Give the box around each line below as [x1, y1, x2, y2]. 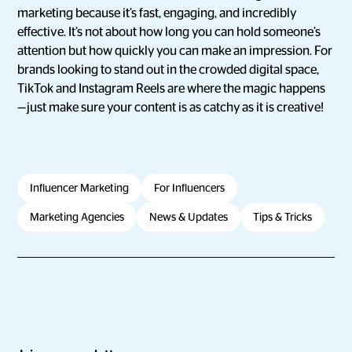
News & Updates [149, 211, 229, 222]
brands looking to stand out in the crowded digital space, [17, 64, 320, 76]
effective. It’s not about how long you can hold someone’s [17, 26, 321, 38]
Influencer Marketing [30, 182, 130, 193]
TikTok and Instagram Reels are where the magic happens [17, 82, 326, 95]
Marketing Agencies [30, 211, 125, 222]
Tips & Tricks [253, 211, 313, 222]
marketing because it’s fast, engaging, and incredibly [17, 7, 297, 20]
